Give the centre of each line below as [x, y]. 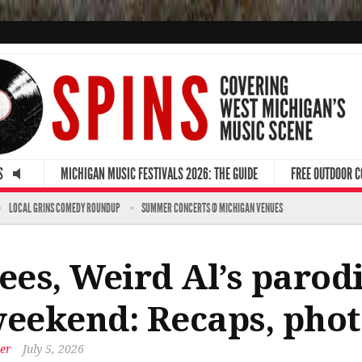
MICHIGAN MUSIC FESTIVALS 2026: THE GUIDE [159, 173]
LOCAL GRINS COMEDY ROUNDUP [65, 208]
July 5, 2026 [53, 349]
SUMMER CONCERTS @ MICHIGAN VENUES [212, 208]
